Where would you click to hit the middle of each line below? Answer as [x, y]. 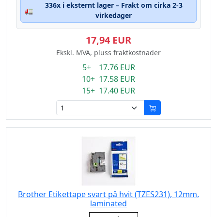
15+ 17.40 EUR [108, 91]
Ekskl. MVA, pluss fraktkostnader [108, 53]
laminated [108, 203]
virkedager [114, 15]
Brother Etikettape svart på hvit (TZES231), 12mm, [108, 194]
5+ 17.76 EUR [108, 67]
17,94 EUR [108, 40]
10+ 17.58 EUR [108, 79]
